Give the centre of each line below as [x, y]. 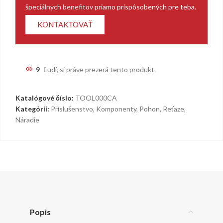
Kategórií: [32, 109]
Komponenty [116, 109]
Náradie [27, 119]
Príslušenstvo [72, 109]
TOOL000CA [96, 98]
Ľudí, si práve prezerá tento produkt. [100, 69]
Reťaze [173, 109]
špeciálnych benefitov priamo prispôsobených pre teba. [111, 6]
